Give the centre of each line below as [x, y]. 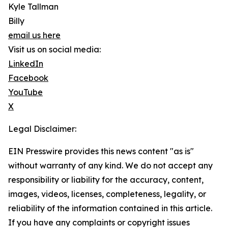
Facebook [28, 78]
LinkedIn [26, 64]
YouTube [25, 92]
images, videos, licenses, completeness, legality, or [107, 194]
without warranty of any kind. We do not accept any [110, 166]
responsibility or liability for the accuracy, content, [106, 180]
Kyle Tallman [33, 7]
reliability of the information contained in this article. [110, 208]
